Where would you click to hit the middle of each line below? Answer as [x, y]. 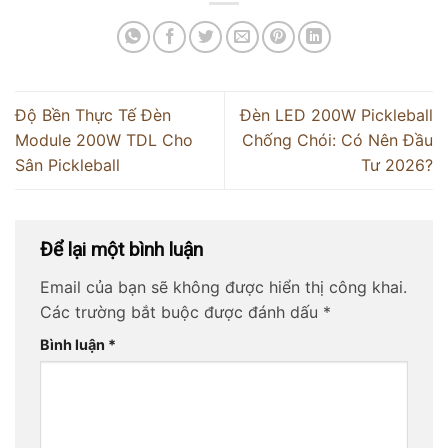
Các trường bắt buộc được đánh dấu [181, 311]
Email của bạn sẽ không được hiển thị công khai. [223, 286]
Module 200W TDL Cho [104, 139]
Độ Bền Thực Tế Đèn [93, 114]
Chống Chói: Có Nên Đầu [337, 139]
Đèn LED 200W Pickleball [336, 114]
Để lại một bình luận [124, 250]
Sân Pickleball [67, 164]
